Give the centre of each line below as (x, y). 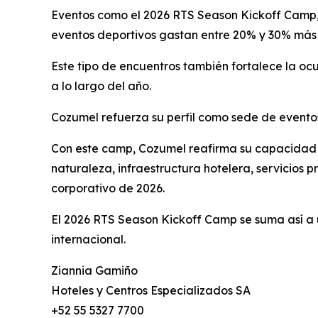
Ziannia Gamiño (94, 270)
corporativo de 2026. (108, 188)
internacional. (88, 239)
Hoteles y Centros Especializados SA (151, 290)
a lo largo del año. (101, 86)
